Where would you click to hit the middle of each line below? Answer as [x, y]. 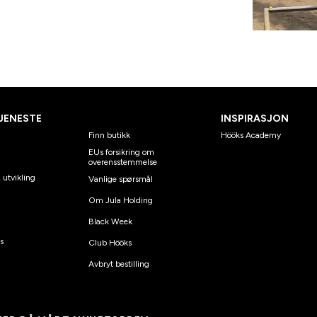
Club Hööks [110, 242]
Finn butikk [110, 135]
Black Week [111, 221]
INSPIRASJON [255, 118]
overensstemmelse [123, 162]
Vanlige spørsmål [121, 179]
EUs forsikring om [122, 152]
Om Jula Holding [121, 200]
